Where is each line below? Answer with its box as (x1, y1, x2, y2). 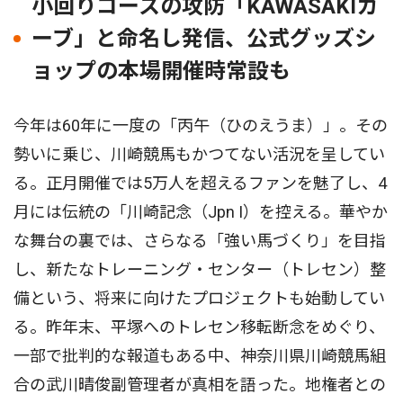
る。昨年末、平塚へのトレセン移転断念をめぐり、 (13, 318, 385, 337)
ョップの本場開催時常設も (31, 58, 291, 85)
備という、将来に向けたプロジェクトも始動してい (13, 289, 385, 309)
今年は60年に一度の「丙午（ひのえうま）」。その (13, 116, 388, 136)
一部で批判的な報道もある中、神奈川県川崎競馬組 (13, 346, 386, 366)
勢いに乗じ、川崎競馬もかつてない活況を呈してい (13, 145, 385, 165)
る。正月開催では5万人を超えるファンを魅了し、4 (13, 174, 387, 193)
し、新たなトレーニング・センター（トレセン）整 (13, 260, 386, 280)
